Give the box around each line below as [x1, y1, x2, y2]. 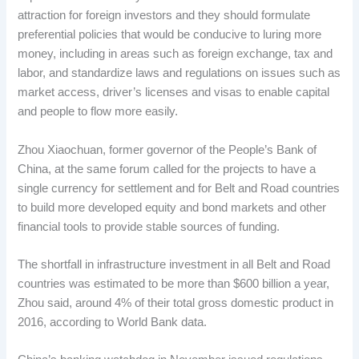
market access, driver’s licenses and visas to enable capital [18, 86, 330, 99]
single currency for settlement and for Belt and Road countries [18, 181, 341, 195]
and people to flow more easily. [18, 105, 179, 119]
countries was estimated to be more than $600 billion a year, [18, 276, 330, 290]
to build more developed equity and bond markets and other [18, 200, 327, 214]
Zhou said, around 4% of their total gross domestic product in [18, 296, 334, 309]
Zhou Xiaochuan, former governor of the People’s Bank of [18, 143, 317, 156]
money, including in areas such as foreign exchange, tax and [18, 47, 333, 61]
